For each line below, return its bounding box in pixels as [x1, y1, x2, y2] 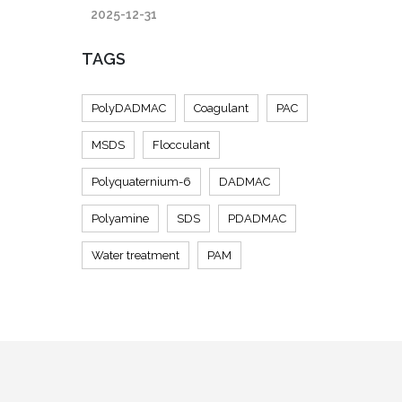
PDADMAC [228, 212, 286, 225]
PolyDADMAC [92, 101, 166, 115]
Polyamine [92, 212, 149, 225]
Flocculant [153, 138, 210, 152]
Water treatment [92, 249, 179, 262]
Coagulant [194, 101, 249, 115]
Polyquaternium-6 [92, 175, 191, 188]
